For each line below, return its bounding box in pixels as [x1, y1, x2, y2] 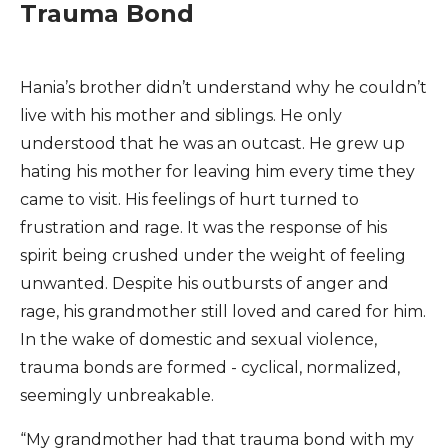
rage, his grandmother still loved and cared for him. [20, 302, 426, 321]
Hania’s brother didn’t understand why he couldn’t [20, 78, 427, 97]
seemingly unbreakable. [20, 386, 214, 405]
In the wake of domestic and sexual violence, [20, 330, 377, 349]
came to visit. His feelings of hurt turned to [20, 190, 359, 209]
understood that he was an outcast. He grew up [20, 134, 405, 153]
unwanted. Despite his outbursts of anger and [20, 274, 389, 293]
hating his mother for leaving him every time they [20, 162, 415, 181]
